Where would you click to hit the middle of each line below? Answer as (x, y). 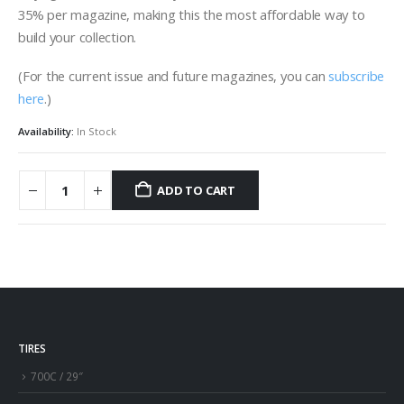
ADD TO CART (197, 191)
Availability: (47, 131)
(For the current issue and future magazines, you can (174, 76)
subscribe (357, 76)
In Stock (96, 131)
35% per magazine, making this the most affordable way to (192, 14)
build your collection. (78, 37)
